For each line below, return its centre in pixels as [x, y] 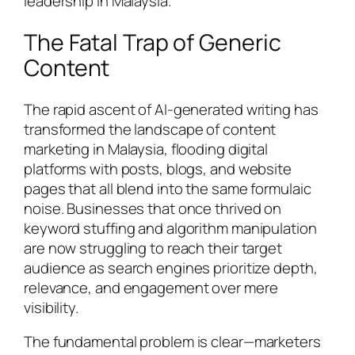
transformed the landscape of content [150, 129]
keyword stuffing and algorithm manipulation [170, 228]
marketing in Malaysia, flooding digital [146, 149]
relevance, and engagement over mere [151, 287]
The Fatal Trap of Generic [153, 42]
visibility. [51, 307]
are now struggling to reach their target [153, 248]
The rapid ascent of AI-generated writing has [171, 109]
